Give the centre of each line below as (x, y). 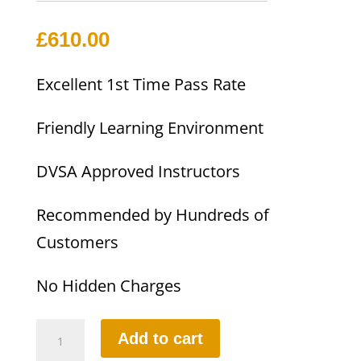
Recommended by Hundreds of (152, 215)
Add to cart (160, 339)
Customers (77, 243)
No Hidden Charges (108, 286)
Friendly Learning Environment (149, 128)
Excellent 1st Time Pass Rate (141, 85)
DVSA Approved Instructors (138, 172)
